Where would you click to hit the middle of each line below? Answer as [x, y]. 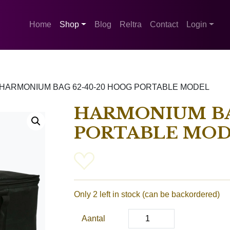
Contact [164, 25]
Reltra [131, 25]
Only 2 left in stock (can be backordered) [147, 194]
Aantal [93, 218]
